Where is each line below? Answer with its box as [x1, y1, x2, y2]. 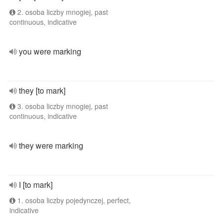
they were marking [19, 140, 83, 151]
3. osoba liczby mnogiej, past [15, 101, 108, 111]
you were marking [19, 46, 81, 57]
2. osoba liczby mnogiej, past [15, 7, 108, 17]
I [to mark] [19, 179, 53, 190]
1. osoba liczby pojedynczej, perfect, [15, 195, 131, 205]
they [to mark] [19, 85, 65, 96]
